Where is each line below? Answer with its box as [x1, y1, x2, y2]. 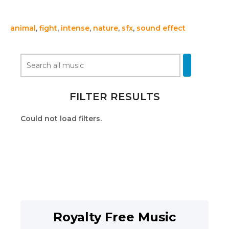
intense [61, 24, 89, 33]
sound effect [136, 24, 186, 33]
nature [93, 24, 118, 33]
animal [10, 24, 36, 33]
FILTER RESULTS [69, 90, 160, 103]
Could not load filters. [20, 114, 102, 123]
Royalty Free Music [53, 210, 176, 224]
